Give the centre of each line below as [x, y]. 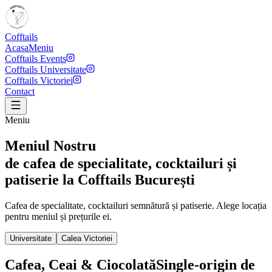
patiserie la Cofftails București [100, 180]
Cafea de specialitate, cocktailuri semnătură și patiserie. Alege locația [136, 206]
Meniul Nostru [50, 145]
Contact [20, 91]
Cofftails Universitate [46, 70]
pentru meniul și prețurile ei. [58, 217]
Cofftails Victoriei [39, 80]
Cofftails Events [36, 59]
